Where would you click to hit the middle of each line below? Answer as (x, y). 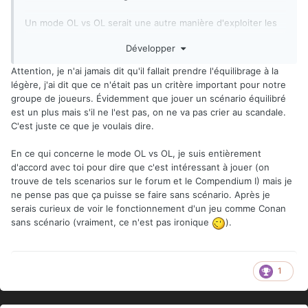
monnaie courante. (65, 64)
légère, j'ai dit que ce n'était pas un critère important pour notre (148, 85)
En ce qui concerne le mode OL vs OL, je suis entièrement (136, 154)
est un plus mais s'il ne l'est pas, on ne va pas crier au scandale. (148, 112)
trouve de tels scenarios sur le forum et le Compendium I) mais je (152, 181)
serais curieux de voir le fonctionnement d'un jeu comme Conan (148, 209)
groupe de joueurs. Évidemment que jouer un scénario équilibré (148, 99)
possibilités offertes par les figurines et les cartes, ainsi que (154, 36)
